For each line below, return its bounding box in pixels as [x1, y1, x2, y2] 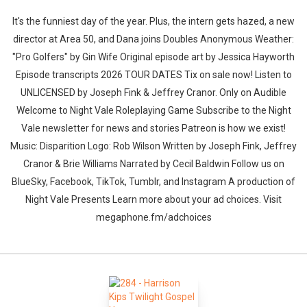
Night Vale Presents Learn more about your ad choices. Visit [25, 194, 282, 205]
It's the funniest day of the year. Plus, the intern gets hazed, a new [12, 16, 295, 27]
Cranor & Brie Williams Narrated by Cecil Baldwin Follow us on [23, 158, 284, 169]
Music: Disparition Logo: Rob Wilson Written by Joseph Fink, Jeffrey [10, 140, 297, 151]
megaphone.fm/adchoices [95, 212, 212, 223]
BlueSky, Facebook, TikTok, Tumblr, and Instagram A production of [12, 176, 295, 187]
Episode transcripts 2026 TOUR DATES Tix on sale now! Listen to [15, 69, 292, 80]
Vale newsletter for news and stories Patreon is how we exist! [21, 123, 286, 134]
